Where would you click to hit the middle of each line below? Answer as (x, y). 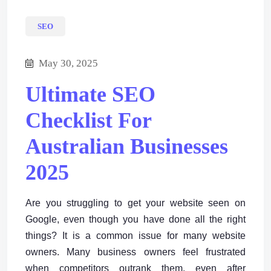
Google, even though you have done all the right (135, 219)
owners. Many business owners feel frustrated (135, 252)
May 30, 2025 (68, 63)
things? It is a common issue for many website (135, 235)
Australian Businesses (127, 146)
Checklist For (88, 120)
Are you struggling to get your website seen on (135, 203)
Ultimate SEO (90, 94)
